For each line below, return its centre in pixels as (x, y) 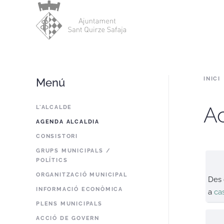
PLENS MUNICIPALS (69, 204)
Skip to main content (53, 23)
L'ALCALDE (54, 107)
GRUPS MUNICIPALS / (73, 151)
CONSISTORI (57, 136)
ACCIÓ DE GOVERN (68, 218)
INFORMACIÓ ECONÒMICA (79, 189)
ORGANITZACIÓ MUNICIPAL (82, 175)
